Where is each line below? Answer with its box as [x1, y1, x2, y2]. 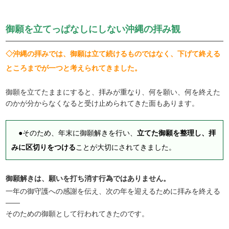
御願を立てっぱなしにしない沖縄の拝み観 [6, 24, 181, 35]
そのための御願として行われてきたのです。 [6, 210, 149, 218]
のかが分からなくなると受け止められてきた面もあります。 [6, 99, 199, 108]
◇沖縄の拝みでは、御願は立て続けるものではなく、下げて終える [6, 50, 221, 58]
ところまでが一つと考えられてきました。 [6, 64, 142, 73]
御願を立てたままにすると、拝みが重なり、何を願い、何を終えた [6, 88, 221, 97]
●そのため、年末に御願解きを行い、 [11, 129, 138, 138]
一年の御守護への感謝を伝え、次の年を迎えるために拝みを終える [6, 187, 221, 196]
